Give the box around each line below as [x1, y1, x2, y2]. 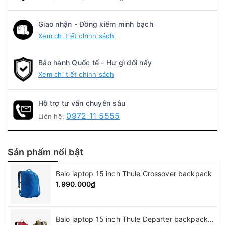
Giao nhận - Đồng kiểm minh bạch [38, 20, 153, 29]
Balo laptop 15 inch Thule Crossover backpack [56, 169, 212, 178]
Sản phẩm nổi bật [8, 147, 83, 158]
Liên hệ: [38, 112, 67, 121]
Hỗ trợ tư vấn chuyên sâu [38, 99, 125, 108]
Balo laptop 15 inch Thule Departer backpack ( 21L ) [208, 215, 214, 224]
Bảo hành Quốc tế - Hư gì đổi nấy [38, 58, 152, 67]
